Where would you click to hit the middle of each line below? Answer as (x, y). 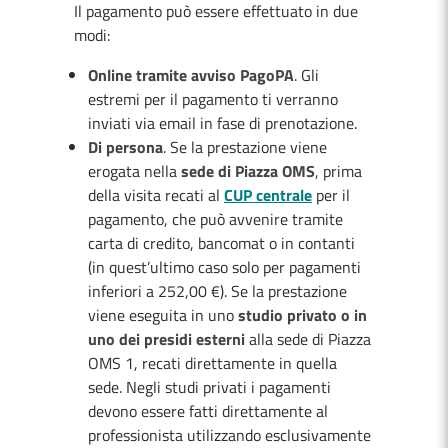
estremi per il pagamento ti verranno (213, 99)
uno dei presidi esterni (168, 339)
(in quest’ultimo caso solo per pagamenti (224, 267)
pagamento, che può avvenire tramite (215, 219)
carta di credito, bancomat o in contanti (221, 243)
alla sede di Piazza (310, 339)
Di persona (125, 147)
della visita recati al (156, 195)
